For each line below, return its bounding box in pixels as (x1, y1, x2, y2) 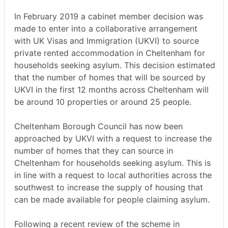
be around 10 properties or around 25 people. (14, 97, 191, 107)
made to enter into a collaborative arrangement (14, 23, 197, 34)
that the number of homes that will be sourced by (14, 72, 206, 83)
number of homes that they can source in (14, 146, 173, 156)
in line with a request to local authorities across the (14, 170, 212, 181)
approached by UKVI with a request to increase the (14, 133, 212, 144)
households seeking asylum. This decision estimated (14, 60, 215, 71)
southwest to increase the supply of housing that (14, 182, 203, 193)
